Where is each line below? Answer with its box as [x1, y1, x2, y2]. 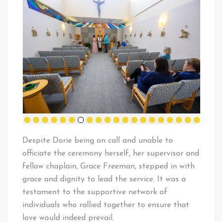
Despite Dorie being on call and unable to [22, 136, 173, 145]
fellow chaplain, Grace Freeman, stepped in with [22, 162, 195, 170]
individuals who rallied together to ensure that [22, 201, 189, 209]
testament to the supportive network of [22, 188, 167, 196]
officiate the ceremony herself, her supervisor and [22, 149, 199, 158]
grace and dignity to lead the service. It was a [22, 175, 186, 183]
